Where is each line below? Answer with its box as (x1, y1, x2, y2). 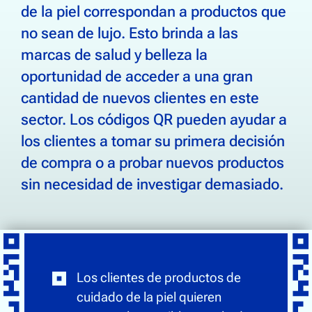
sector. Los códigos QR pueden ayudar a (21, 110, 287, 128)
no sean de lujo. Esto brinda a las (21, 24, 238, 42)
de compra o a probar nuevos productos (21, 153, 284, 171)
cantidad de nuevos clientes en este (21, 88, 259, 107)
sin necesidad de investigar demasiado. (21, 175, 283, 193)
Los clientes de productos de (77, 270, 241, 286)
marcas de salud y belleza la (21, 45, 208, 63)
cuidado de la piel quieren (77, 289, 221, 305)
